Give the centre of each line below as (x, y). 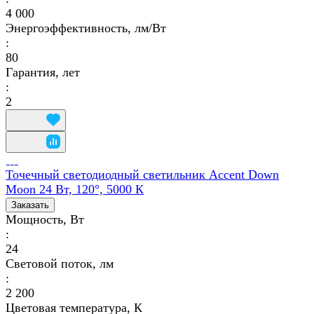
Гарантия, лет (43, 72)
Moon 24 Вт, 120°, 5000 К (75, 189)
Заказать (30, 205)
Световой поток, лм (60, 263)
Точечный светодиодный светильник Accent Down (142, 174)
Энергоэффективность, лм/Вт (86, 28)
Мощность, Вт (45, 219)
